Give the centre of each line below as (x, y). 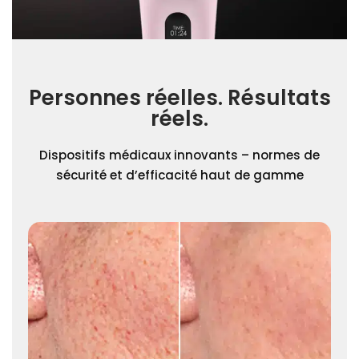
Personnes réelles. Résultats (179, 97)
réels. (179, 118)
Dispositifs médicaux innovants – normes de (179, 155)
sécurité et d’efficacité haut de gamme (179, 175)
